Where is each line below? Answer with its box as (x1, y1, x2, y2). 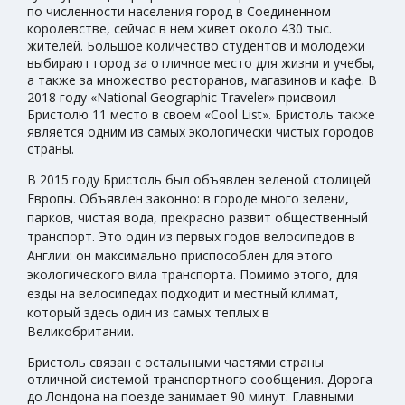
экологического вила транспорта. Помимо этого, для (27, 265, 358, 283)
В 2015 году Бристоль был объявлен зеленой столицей (27, 170, 371, 188)
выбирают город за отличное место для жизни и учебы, (27, 53, 375, 71)
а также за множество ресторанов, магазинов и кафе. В (27, 71, 377, 89)
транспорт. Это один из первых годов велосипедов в (27, 227, 355, 245)
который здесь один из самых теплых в (27, 303, 269, 321)
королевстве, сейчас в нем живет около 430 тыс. (27, 19, 332, 37)
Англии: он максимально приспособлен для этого (27, 246, 333, 264)
